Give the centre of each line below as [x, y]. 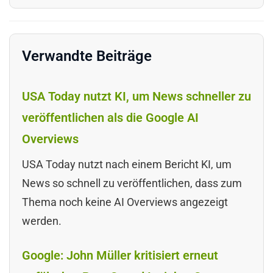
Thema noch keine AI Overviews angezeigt [125, 202]
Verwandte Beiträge [87, 56]
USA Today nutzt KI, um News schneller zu [136, 96]
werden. [42, 221]
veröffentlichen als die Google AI [110, 117]
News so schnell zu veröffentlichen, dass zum [132, 183]
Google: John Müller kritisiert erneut [120, 255]
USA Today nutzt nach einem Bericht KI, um [127, 164]
